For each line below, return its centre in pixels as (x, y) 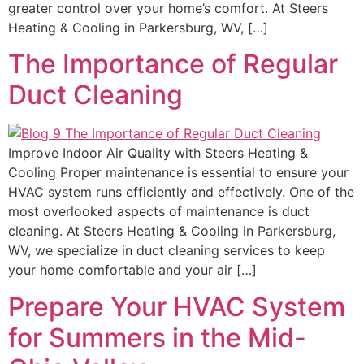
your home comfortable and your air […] (132, 270)
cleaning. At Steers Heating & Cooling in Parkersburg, (172, 231)
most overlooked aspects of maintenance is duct (159, 212)
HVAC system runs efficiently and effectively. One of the (181, 192)
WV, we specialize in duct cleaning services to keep (167, 251)
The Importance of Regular (173, 64)
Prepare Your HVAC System (177, 306)
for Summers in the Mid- (157, 337)
